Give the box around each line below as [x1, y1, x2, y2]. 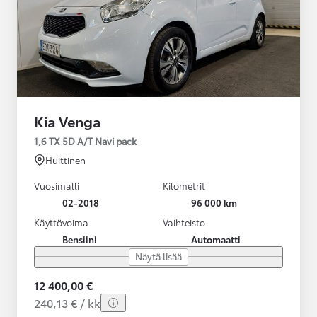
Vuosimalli [34, 178, 79, 192]
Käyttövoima [34, 215, 88, 229]
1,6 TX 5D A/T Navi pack [34, 134, 137, 147]
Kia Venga [34, 110, 101, 131]
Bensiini [62, 232, 97, 246]
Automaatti [191, 232, 241, 246]
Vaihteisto [163, 215, 205, 229]
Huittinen [45, 153, 86, 166]
